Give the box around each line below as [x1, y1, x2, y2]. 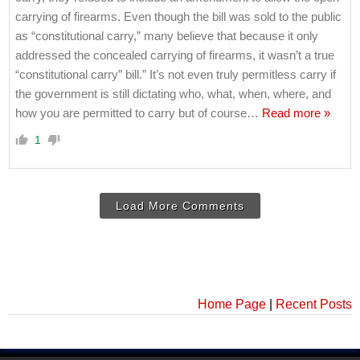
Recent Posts [276, 297, 352, 311]
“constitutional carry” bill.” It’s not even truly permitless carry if [15, 67, 336, 81]
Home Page [198, 297, 266, 311]
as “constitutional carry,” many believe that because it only [15, 28, 318, 43]
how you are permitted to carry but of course [15, 105, 247, 120]
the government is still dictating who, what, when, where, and [15, 86, 331, 100]
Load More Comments [116, 198, 244, 212]
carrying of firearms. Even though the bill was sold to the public [15, 9, 342, 23]
